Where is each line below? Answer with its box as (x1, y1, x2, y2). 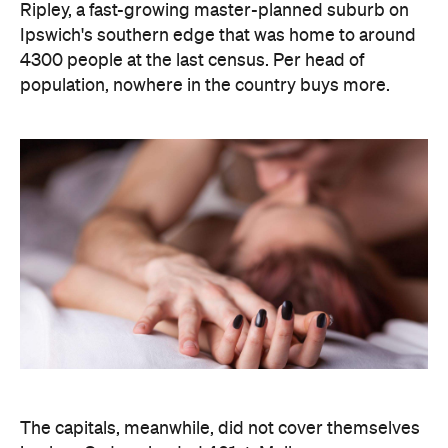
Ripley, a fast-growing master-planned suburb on (20, 2, 409, 20)
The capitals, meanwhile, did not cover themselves (20, 419, 420, 438)
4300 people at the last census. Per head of (20, 52, 364, 70)
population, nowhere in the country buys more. (20, 77, 390, 95)
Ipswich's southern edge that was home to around (20, 27, 416, 45)
